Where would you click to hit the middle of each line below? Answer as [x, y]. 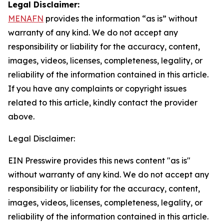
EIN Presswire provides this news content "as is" [99, 160]
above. [21, 116]
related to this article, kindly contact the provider [103, 102]
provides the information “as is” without [120, 18]
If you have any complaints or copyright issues [97, 88]
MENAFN [26, 18]
